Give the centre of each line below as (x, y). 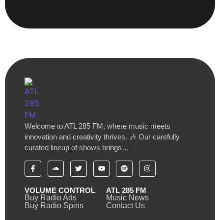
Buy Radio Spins (54, 206)
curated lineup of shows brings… (77, 148)
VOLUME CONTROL (60, 191)
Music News (127, 198)
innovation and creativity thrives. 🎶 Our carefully (102, 137)
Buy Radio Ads (51, 198)
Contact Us (125, 206)
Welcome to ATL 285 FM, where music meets (97, 126)
